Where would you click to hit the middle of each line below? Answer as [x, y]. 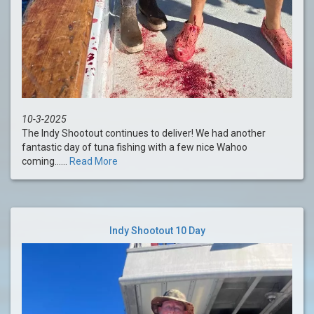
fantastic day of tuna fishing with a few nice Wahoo [135, 148]
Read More [94, 162]
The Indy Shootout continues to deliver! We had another [144, 134]
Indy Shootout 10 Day [157, 231]
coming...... [46, 162]
